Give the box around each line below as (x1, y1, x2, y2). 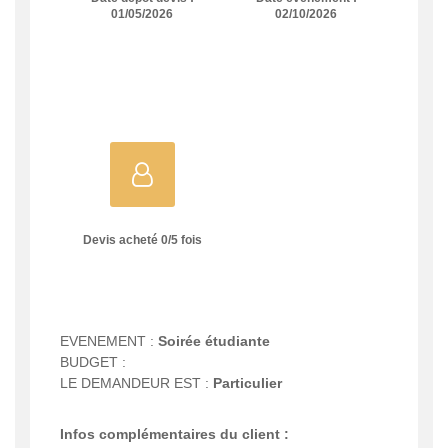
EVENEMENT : (60, 332, 158, 349)
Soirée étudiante (158, 332, 270, 349)
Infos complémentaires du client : (60, 425, 289, 442)
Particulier (213, 374, 282, 391)
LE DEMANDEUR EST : (60, 374, 213, 391)
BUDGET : (60, 353, 126, 370)
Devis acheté (82, 233, 161, 248)
